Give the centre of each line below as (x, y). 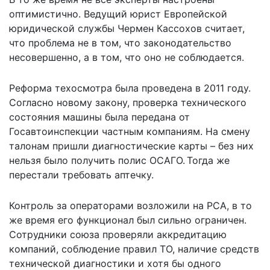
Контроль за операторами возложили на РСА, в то (130, 205)
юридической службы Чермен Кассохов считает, (127, 28)
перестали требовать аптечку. (81, 174)
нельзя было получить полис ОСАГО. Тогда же (119, 160)
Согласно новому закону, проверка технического (128, 102)
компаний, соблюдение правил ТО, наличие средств (134, 249)
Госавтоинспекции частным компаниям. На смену (130, 131)
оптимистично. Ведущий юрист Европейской (118, 14)
